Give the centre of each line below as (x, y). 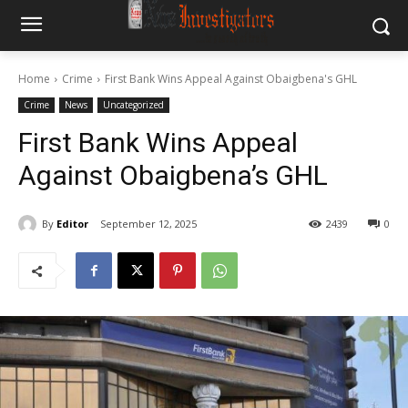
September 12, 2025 (148, 224)
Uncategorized (133, 105)
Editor (72, 223)
